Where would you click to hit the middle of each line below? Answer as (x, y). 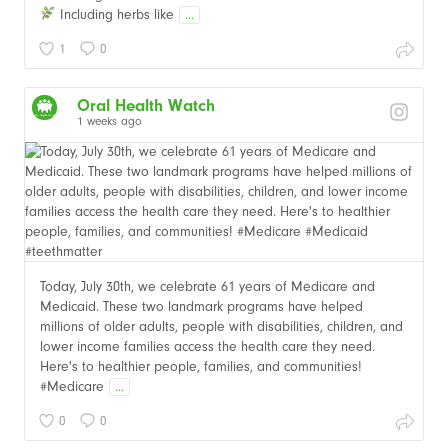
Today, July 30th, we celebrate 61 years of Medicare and (207, 286)
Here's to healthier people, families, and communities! (201, 366)
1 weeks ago (109, 120)
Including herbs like (116, 14)
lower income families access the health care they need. (207, 346)
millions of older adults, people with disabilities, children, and (221, 326)
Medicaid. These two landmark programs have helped (201, 306)
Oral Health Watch (146, 105)
